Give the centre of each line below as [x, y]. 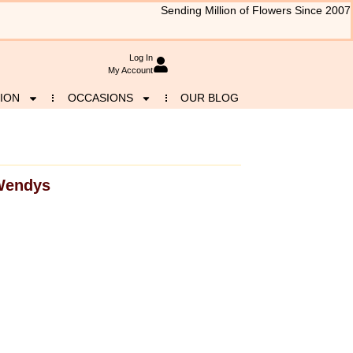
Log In [141, 58]
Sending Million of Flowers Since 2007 [256, 11]
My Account [130, 71]
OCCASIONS [100, 98]
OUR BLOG [210, 98]
